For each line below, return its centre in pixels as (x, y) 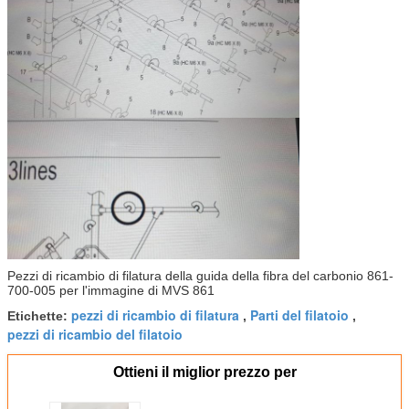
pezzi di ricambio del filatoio (95, 335)
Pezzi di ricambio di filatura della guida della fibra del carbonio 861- (200, 276)
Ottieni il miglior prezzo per (204, 372)
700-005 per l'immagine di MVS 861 (111, 291)
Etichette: (39, 316)
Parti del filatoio (299, 315)
